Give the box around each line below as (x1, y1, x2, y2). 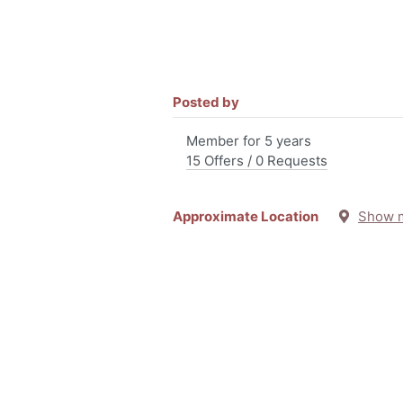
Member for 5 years (186, 132, 311, 149)
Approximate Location (173, 208, 337, 225)
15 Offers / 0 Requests (186, 152, 327, 169)
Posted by (173, 94, 239, 111)
